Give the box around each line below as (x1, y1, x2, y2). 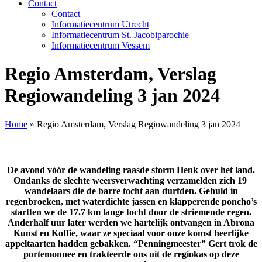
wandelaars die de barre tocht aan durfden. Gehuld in (24, 186, 238, 196)
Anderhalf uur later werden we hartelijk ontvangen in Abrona (8, 218, 254, 228)
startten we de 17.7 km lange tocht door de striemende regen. (11, 207, 251, 218)
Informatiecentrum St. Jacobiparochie (51, 30, 189, 40)
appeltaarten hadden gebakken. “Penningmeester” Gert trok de (5, 239, 257, 249)
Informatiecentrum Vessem (51, 40, 150, 50)
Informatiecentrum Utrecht (51, 19, 149, 29)
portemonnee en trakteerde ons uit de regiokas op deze (23, 249, 239, 260)
